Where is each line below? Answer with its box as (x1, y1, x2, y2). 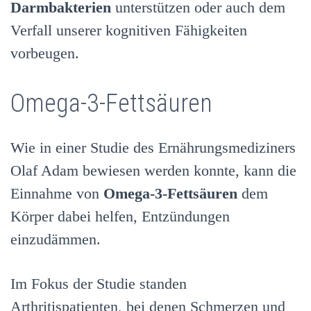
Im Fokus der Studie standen (10, 274, 187, 292)
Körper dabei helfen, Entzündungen (10, 207, 230, 225)
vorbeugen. (10, 44, 79, 62)
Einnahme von (10, 184, 103, 202)
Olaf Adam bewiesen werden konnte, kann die (10, 161, 296, 179)
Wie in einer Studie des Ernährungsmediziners (10, 138, 296, 156)
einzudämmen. (10, 230, 101, 248)
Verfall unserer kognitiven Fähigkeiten (10, 21, 247, 39)
